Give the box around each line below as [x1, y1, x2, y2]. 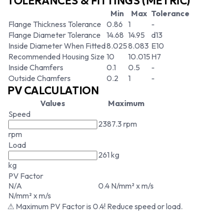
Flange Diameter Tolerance [8, 30, 101, 40]
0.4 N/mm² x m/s [98, 181, 154, 191]
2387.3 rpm [98, 119, 137, 129]
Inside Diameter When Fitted [8, 41, 106, 51]
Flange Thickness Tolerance [8, 19, 101, 29]
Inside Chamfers [8, 62, 63, 72]
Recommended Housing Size [8, 52, 105, 61]
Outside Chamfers [8, 73, 71, 83]
